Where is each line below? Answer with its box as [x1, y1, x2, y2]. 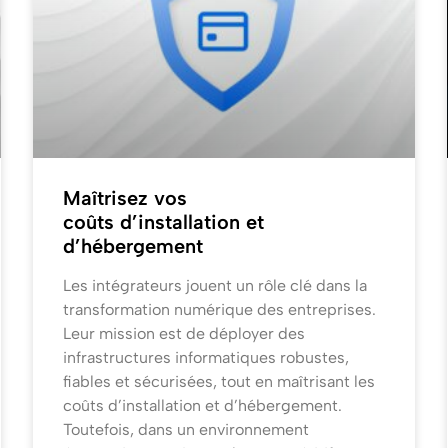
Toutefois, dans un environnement [63, 420, 310, 440]
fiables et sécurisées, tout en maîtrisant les [63, 372, 376, 392]
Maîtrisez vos [63, 186, 188, 211]
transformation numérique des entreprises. [63, 300, 377, 320]
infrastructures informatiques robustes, [63, 348, 350, 368]
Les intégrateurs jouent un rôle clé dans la [63, 276, 368, 296]
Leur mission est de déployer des [63, 324, 306, 344]
